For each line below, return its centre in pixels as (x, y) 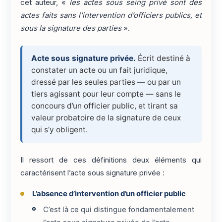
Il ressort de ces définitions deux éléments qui (111, 160)
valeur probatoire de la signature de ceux (106, 117)
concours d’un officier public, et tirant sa (105, 106)
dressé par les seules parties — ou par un (106, 82)
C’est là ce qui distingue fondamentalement (119, 209)
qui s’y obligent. (59, 129)
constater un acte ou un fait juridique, (99, 70)
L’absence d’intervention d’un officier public (109, 194)
